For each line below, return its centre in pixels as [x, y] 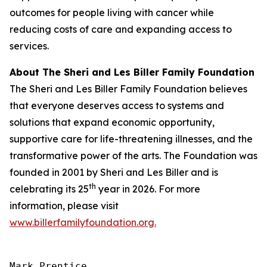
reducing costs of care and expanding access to [121, 29]
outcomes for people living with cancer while [112, 13]
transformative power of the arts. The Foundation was [133, 156]
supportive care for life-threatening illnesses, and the [131, 139]
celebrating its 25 [49, 189]
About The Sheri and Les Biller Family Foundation [132, 72]
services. [29, 46]
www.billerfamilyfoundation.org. [83, 222]
